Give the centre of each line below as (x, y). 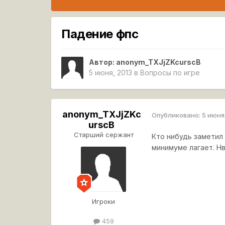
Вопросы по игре (170, 73)
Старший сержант (103, 135)
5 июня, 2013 (111, 73)
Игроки (104, 202)
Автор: (103, 62)
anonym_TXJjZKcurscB (159, 62)
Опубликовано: (177, 115)
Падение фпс (100, 34)
